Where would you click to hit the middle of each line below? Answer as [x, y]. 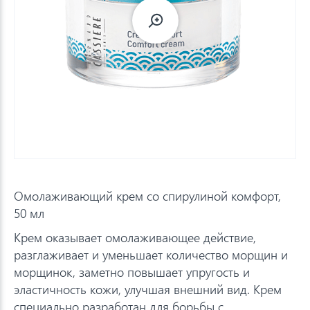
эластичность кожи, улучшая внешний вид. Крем [148, 289]
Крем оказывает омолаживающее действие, [135, 237]
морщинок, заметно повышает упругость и [132, 272]
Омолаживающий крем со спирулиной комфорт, [147, 195]
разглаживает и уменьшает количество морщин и [151, 254]
